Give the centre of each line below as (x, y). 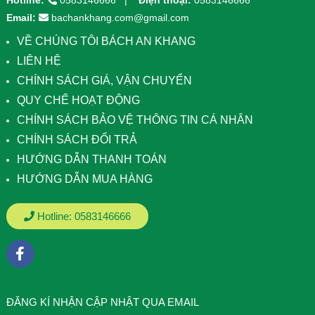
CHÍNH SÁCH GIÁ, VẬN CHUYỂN (104, 81)
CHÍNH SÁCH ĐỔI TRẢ (77, 140)
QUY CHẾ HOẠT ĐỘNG (78, 101)
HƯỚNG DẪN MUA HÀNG (84, 179)
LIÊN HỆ (39, 61)
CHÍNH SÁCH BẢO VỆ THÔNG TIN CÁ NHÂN (135, 120)
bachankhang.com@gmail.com (120, 18)
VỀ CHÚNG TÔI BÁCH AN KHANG (106, 41)
